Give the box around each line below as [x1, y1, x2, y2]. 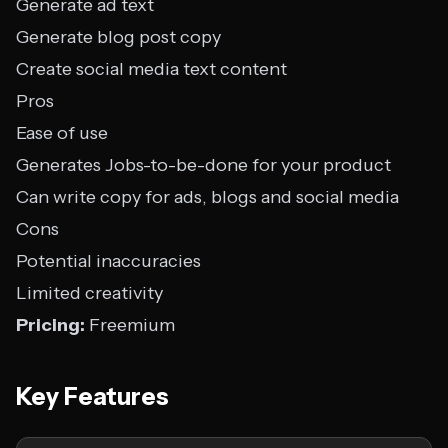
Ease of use [16, 122, 108, 144]
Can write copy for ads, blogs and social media [16, 186, 399, 208]
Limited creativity [16, 282, 163, 304]
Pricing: [16, 314, 85, 336]
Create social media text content [16, 58, 287, 80]
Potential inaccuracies [16, 250, 201, 272]
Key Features [16, 382, 169, 411]
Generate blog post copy [16, 26, 221, 48]
